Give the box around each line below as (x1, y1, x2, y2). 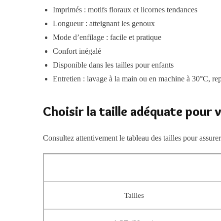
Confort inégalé (53, 47, 102, 56)
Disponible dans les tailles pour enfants (53, 61, 174, 70)
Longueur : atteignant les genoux (53, 19, 155, 28)
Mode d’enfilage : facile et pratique (53, 33, 162, 42)
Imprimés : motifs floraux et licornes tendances (53, 5, 198, 14)
